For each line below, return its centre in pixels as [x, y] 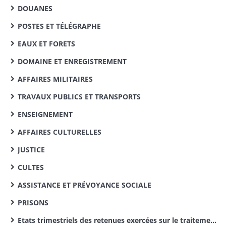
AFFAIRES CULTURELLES [60, 132]
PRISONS [33, 203]
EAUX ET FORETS [46, 44]
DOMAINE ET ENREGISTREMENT [72, 61]
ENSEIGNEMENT [45, 114]
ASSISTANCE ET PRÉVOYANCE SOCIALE [84, 185]
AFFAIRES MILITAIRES [55, 79]
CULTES [31, 167]
